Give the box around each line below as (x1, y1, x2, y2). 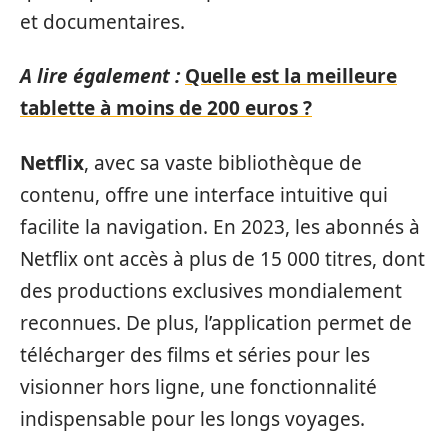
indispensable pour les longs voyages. (20, 405, 365, 432)
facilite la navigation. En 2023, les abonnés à (20, 213, 420, 240)
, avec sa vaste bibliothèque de (84, 149, 362, 176)
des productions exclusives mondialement (20, 277, 402, 304)
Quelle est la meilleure (185, 63, 397, 89)
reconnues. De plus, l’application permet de (20, 309, 412, 336)
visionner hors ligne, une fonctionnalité (20, 373, 377, 400)
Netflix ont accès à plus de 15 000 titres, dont (20, 245, 425, 272)
